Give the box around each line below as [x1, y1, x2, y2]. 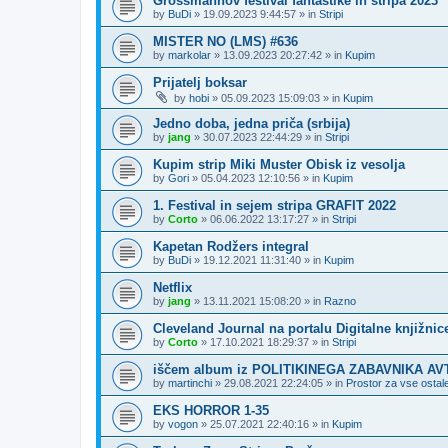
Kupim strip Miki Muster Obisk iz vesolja [153, 157, 405, 172]
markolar [168, 49, 211, 61]
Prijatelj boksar [153, 75, 247, 90]
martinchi [168, 377, 212, 389]
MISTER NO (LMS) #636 [153, 34, 298, 49]
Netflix [153, 280, 192, 295]
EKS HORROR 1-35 [153, 403, 269, 418]
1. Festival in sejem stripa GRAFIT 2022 [153, 198, 396, 213]
